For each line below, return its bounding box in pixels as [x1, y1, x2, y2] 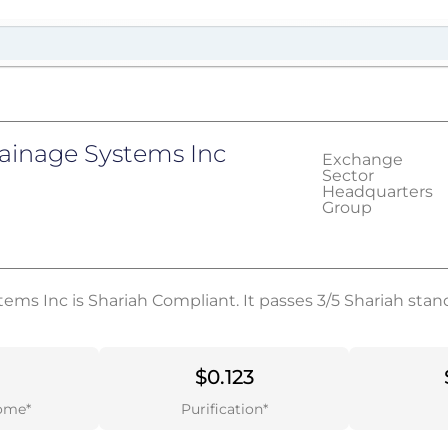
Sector [321, 166, 374, 185]
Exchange [321, 150, 403, 169]
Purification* [180, 400, 268, 419]
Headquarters [321, 182, 433, 201]
